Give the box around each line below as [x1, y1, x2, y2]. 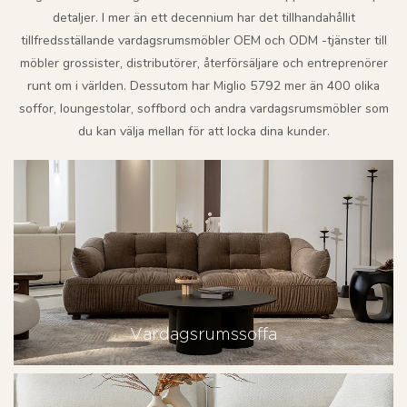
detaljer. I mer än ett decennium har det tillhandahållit [52, 9, 355, 27]
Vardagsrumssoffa [130, 327, 277, 342]
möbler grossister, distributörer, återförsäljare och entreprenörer [19, 55, 388, 73]
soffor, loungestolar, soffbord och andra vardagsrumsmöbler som [18, 100, 389, 118]
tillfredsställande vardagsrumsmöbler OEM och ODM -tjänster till [20, 32, 387, 50]
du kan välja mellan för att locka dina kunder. [77, 123, 330, 141]
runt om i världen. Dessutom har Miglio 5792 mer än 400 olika [27, 77, 380, 95]
